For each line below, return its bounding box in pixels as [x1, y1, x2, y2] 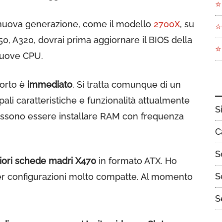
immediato [27, 79, 72, 90]
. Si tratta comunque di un [72, 79, 181, 90]
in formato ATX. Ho [96, 156, 177, 166]
